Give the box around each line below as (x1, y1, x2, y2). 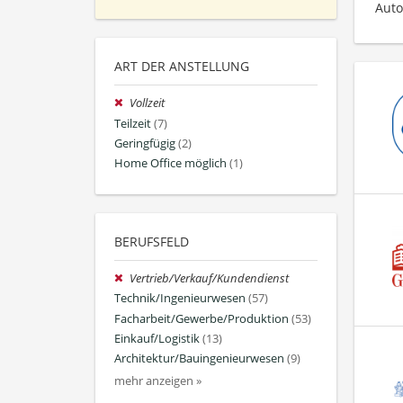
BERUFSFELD (114, 233, 189, 251)
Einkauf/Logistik (114, 330, 200, 346)
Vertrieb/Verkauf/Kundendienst (130, 271, 290, 287)
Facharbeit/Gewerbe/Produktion (114, 310, 289, 327)
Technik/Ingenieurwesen (114, 291, 246, 307)
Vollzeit (130, 95, 166, 112)
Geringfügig (114, 135, 175, 151)
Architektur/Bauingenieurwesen (114, 350, 284, 366)
